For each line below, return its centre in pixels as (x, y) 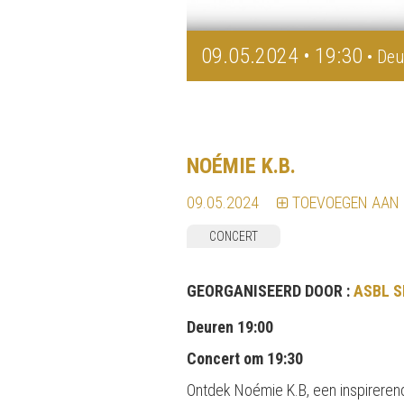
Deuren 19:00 (230, 326)
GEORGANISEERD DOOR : (270, 290)
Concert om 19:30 (245, 358)
